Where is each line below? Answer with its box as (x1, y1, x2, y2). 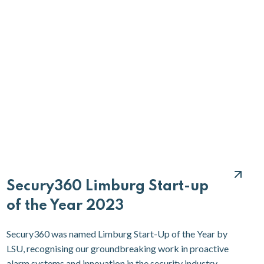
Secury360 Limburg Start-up (6, 179, 209, 194)
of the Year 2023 (6, 198, 124, 213)
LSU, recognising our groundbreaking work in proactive (6, 242, 229, 254)
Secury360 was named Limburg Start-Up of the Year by (6, 227, 227, 239)
